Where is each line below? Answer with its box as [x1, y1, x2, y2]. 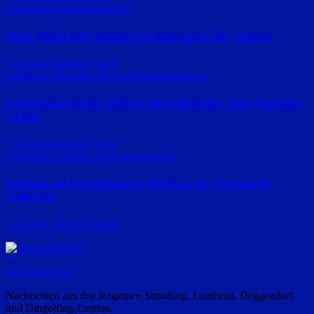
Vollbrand [6, 190, 54, 203]
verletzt [6, 110, 41, 123]
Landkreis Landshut [6, 150, 97, 163]
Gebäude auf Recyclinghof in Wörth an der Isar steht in [6, 177, 270, 190]
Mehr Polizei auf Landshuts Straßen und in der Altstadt [6, 29, 271, 42]
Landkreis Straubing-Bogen [6, 70, 131, 83]
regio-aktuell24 [6, 266, 72, 278]
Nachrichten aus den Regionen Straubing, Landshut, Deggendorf [6, 289, 293, 302]
